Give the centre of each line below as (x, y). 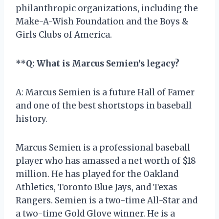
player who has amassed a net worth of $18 (106, 161)
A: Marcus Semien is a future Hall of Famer (105, 92)
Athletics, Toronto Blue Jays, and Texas (97, 187)
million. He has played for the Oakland (97, 174)
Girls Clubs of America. (64, 34)
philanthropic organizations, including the (107, 8)
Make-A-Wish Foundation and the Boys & (102, 21)
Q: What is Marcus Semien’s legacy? (103, 63)
